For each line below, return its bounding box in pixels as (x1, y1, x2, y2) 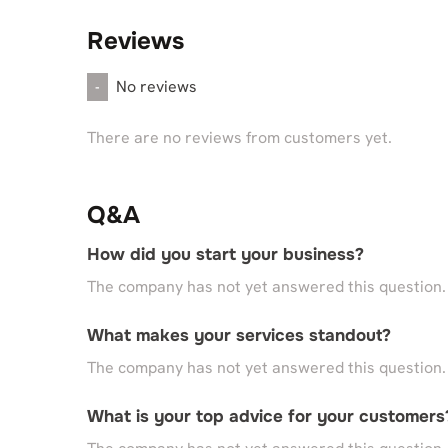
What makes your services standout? (87, 325, 391, 346)
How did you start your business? (87, 244, 364, 265)
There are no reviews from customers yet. (87, 127, 392, 148)
